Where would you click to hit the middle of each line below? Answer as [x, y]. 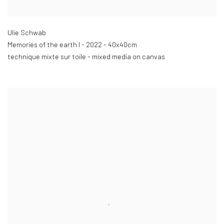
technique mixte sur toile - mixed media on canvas [86, 57]
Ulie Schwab [27, 33]
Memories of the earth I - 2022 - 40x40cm [72, 45]
